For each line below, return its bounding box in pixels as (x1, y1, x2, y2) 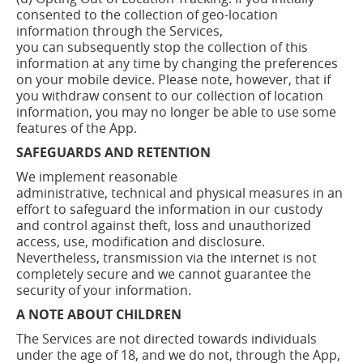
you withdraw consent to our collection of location (16, 87, 323, 105)
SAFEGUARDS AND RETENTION (16, 143, 211, 161)
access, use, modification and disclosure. (16, 233, 265, 250)
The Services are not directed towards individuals (16, 330, 317, 348)
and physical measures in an (169, 184, 343, 202)
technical (111, 184, 166, 202)
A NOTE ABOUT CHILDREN (16, 305, 181, 323)
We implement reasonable (16, 168, 177, 186)
